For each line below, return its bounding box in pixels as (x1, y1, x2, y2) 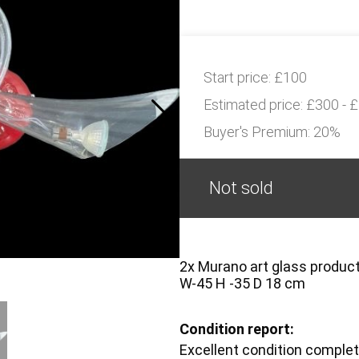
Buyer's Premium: (204, 123, 313, 140)
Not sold (209, 178, 273, 198)
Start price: (204, 69, 274, 86)
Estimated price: (204, 96, 306, 113)
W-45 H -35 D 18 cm (179, 275, 305, 292)
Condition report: (179, 321, 294, 337)
